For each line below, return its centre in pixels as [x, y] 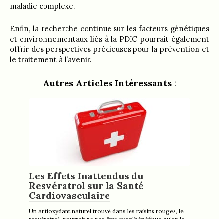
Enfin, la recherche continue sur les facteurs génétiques [109, 28]
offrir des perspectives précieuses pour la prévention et [109, 49]
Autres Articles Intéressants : [109, 83]
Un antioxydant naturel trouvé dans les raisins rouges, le [106, 211]
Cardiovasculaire [69, 195]
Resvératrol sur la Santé [86, 186]
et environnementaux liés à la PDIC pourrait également [109, 39]
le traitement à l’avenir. [51, 59]
